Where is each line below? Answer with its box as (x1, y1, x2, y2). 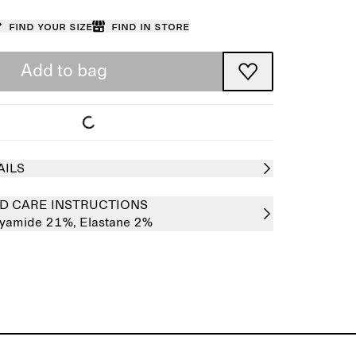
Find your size (8, 20, 92, 33)
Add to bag (20, 63, 107, 80)
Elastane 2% (79, 216, 153, 229)
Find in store (110, 20, 189, 33)
